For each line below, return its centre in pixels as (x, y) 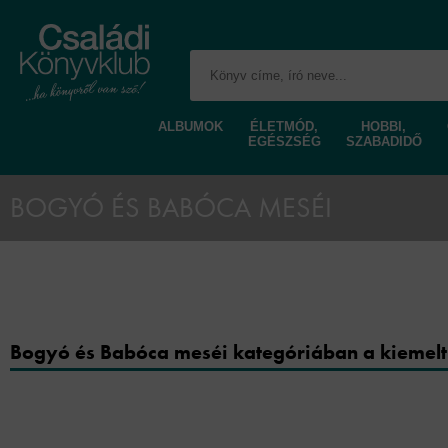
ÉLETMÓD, (284, 126)
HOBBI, (383, 126)
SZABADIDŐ (383, 141)
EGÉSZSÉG (284, 141)
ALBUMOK (190, 126)
